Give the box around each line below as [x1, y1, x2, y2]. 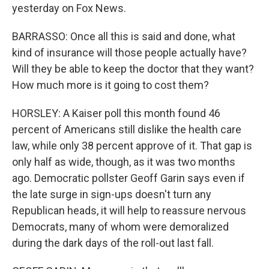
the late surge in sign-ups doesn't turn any [12, 188, 211, 201]
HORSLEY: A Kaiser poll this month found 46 [12, 107, 220, 119]
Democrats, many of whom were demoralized [12, 220, 229, 233]
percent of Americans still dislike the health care [12, 123, 241, 136]
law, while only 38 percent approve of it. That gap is [12, 139, 252, 152]
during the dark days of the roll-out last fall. [12, 237, 214, 249]
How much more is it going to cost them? [12, 79, 209, 91]
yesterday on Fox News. [12, 2, 126, 14]
